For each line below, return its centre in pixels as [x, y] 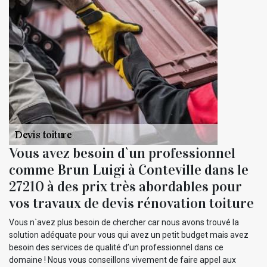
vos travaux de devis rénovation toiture [131, 203]
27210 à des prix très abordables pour [125, 186]
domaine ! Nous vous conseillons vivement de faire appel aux [122, 260]
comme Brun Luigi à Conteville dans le [129, 170]
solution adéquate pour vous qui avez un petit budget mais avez [129, 235]
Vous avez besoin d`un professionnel [122, 153]
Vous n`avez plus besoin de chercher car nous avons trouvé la [124, 222]
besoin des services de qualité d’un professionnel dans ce [116, 247]
